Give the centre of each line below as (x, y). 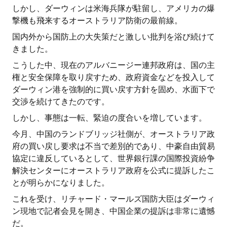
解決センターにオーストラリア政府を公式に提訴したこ (113, 171)
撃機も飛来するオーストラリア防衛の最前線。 (97, 21)
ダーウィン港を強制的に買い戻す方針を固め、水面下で (113, 89)
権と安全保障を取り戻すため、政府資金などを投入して (113, 77)
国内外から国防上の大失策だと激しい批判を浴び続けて (113, 37)
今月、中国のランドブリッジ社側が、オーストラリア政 (113, 134)
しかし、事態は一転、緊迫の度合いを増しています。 (109, 118)
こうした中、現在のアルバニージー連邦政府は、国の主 (113, 65)
